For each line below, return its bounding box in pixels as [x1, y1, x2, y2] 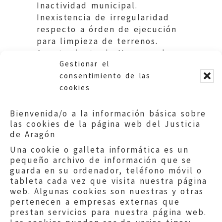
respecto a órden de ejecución [37, 23, 177, 35]
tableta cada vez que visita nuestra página [10, 175, 208, 186]
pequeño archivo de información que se [10, 155, 192, 166]
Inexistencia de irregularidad [37, 11, 169, 23]
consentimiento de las [59, 71, 151, 80]
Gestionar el [59, 59, 110, 68]
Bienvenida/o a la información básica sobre [10, 108, 206, 119]
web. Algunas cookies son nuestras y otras [10, 186, 204, 197]
